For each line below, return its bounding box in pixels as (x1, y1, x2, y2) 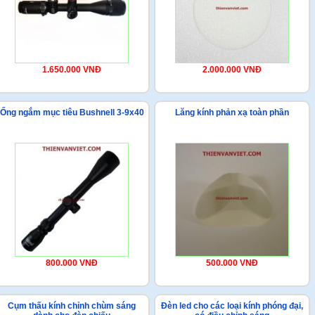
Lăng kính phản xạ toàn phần (175, 108, 289, 117)
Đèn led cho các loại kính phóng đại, (161, 301, 303, 311)
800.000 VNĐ (46, 258, 98, 268)
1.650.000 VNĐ (42, 65, 101, 75)
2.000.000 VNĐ (202, 65, 262, 75)
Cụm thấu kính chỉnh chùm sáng (8, 301, 136, 311)
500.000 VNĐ (206, 258, 258, 268)
